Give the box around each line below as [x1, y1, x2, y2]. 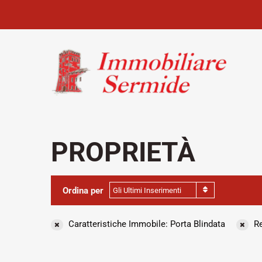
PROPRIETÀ [51, 136, 195, 168]
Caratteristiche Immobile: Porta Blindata [66, 218, 225, 229]
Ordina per [63, 185, 104, 196]
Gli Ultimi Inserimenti [113, 186, 181, 195]
